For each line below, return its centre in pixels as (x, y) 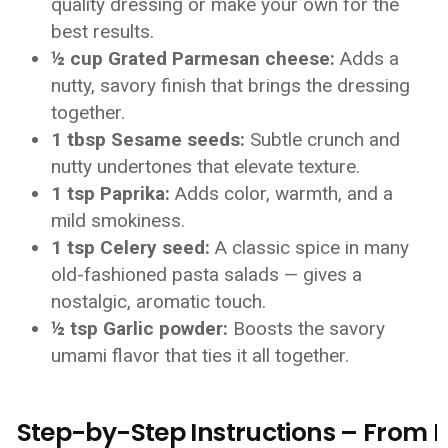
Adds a (367, 58)
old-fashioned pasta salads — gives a (207, 274)
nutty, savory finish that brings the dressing (231, 85)
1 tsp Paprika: (111, 193)
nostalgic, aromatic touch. (159, 301)
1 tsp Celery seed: (131, 247)
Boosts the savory (307, 328)
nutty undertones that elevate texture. (206, 166)
